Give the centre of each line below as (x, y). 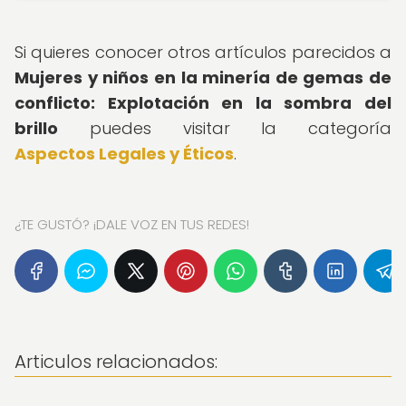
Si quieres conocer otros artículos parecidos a (203, 52)
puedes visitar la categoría (225, 128)
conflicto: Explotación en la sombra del (203, 103)
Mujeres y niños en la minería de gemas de (203, 77)
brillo (36, 128)
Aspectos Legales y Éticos (124, 154)
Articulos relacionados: (116, 362)
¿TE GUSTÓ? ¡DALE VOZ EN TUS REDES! (132, 224)
